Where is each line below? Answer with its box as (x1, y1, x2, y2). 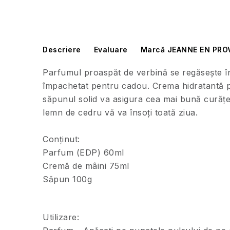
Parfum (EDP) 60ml (43, 147, 124, 158)
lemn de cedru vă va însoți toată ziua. (43, 107, 198, 118)
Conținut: (43, 134, 80, 145)
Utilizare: (43, 212, 79, 223)
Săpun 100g (43, 174, 92, 185)
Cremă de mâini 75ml (43, 161, 129, 171)
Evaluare (93, 45, 128, 54)
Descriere (43, 45, 81, 54)
